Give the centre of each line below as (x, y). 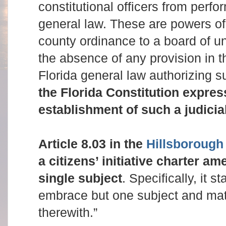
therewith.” (68, 212)
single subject (80, 178)
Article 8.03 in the (92, 144)
